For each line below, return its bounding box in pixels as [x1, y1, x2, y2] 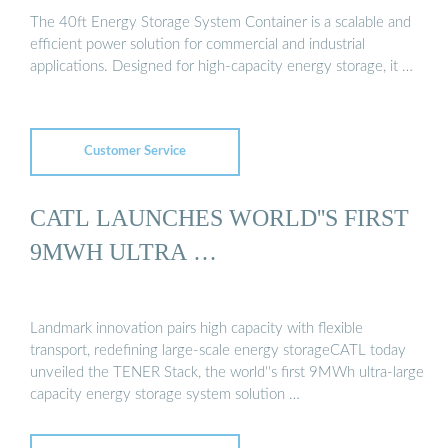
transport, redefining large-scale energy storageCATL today [30, 343, 406, 359]
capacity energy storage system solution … [30, 387, 300, 403]
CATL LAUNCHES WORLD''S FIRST [30, 203, 409, 231]
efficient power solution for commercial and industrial [30, 37, 365, 53]
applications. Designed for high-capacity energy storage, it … [30, 59, 413, 75]
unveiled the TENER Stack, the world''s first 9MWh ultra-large [30, 365, 424, 381]
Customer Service [84, 145, 186, 159]
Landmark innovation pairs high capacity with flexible [30, 321, 363, 337]
